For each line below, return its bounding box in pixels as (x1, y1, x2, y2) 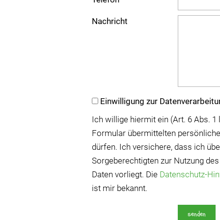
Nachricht (92, 16, 128, 26)
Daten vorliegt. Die (92, 169, 160, 179)
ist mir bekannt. (92, 183, 147, 193)
